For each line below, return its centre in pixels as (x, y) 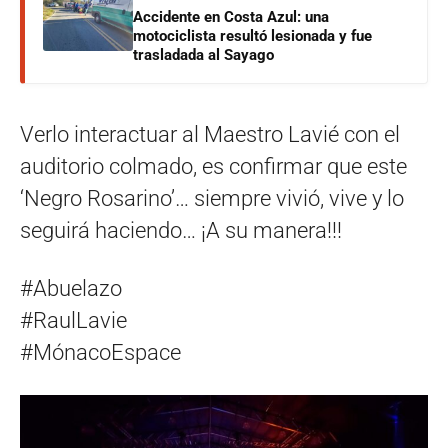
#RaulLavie (73, 320)
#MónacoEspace (100, 352)
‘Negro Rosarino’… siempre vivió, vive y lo (212, 198)
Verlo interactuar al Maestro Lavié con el (210, 134)
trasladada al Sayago (203, 54)
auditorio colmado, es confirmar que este (213, 166)
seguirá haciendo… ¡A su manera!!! (181, 230)
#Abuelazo (71, 288)
